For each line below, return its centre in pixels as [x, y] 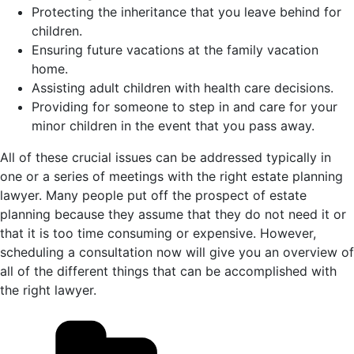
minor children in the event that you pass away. [173, 126]
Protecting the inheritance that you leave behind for [186, 12]
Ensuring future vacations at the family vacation [175, 50]
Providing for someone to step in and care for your [185, 107]
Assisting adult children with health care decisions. [183, 88]
